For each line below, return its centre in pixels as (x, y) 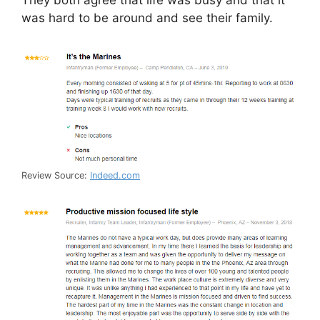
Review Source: (56, 176)
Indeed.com (115, 176)
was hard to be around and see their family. (147, 17)
